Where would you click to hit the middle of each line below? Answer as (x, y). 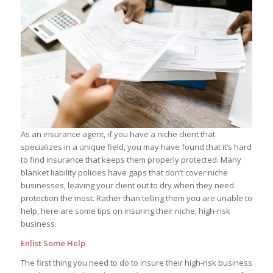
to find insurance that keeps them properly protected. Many (131, 159)
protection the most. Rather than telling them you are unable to (136, 198)
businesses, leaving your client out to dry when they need (127, 185)
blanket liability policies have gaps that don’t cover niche (124, 172)
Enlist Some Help (53, 243)
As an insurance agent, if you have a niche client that (118, 134)
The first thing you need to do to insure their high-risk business (136, 262)
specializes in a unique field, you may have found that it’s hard (136, 147)
